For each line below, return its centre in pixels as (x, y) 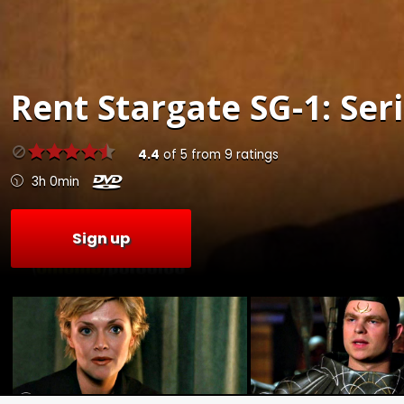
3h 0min (55, 182)
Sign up (101, 238)
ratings (255, 155)
